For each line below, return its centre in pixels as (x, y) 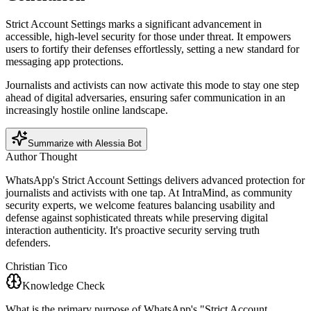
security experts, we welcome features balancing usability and (140, 205)
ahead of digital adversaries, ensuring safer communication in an (145, 98)
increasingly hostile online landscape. (87, 110)
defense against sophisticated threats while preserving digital (137, 218)
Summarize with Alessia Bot (85, 144)
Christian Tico (36, 267)
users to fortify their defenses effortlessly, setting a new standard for (152, 49)
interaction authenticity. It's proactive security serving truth (133, 230)
